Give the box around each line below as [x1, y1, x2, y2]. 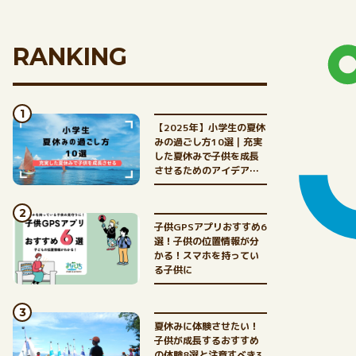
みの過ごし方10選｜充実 [154, 135, 262, 149]
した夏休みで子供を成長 [154, 149, 259, 163]
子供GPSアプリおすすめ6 [154, 220, 267, 234]
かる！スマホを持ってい [154, 249, 259, 262]
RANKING [13, 42, 127, 72]
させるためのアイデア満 [154, 164, 259, 177]
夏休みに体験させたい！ [154, 319, 259, 333]
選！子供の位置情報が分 [154, 234, 259, 248]
